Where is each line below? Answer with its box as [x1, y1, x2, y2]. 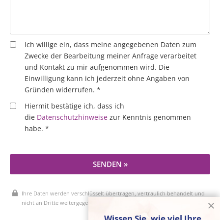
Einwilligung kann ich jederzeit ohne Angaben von [25, 74, 190, 83]
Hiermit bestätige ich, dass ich [25, 102, 124, 110]
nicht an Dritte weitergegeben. [22, 199, 99, 206]
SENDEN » [92, 159, 128, 169]
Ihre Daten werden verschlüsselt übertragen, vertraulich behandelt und [22, 190, 205, 197]
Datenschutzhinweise [37, 113, 108, 122]
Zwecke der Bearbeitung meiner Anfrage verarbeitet [25, 52, 196, 60]
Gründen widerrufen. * [25, 85, 101, 94]
